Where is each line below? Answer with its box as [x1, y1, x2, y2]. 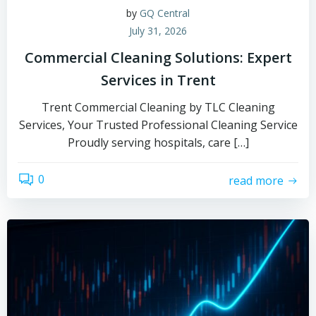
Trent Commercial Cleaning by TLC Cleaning [41, 99, 275, 115]
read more [229, 172, 284, 188]
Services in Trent [100, 71, 216, 90]
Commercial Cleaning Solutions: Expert [24, 48, 292, 67]
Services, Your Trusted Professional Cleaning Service [18, 117, 298, 133]
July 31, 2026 [129, 24, 187, 37]
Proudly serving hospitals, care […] [67, 135, 249, 150]
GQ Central [140, 6, 190, 20]
